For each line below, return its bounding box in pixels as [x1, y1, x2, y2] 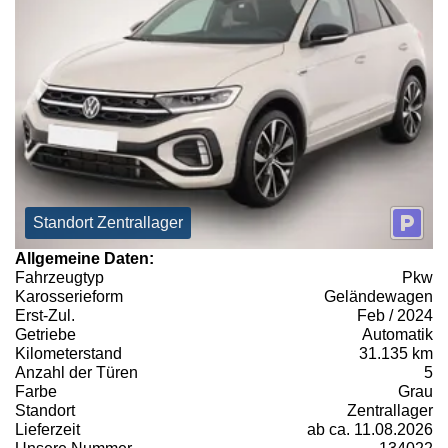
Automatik [362, 326, 433, 344]
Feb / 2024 [357, 307, 433, 325]
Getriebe [15, 326, 76, 344]
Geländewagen [324, 288, 433, 306]
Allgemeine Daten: [15, 250, 154, 268]
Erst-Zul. [15, 307, 75, 325]
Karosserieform [15, 288, 123, 306]
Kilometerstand [15, 345, 122, 363]
